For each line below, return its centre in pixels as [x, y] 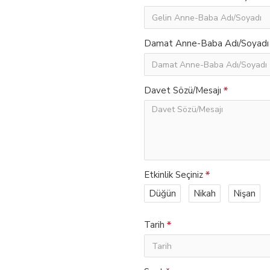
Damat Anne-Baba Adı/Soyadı [206, 43]
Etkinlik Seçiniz [174, 175]
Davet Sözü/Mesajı [183, 90]
